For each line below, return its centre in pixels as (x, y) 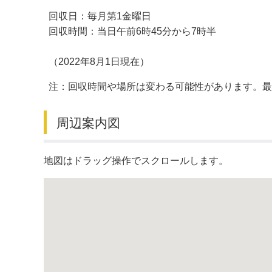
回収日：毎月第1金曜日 (100, 16)
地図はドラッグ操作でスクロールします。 (136, 160)
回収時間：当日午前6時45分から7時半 (132, 31)
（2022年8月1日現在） (99, 61)
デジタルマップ (177, 25)
